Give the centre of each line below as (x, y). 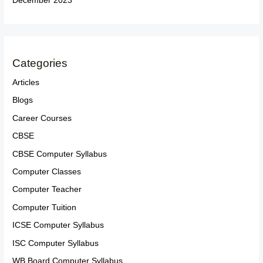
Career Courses (42, 118)
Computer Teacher (47, 190)
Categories (40, 63)
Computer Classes (47, 171)
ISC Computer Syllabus (56, 243)
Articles (26, 82)
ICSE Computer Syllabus (58, 225)
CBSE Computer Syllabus (60, 154)
